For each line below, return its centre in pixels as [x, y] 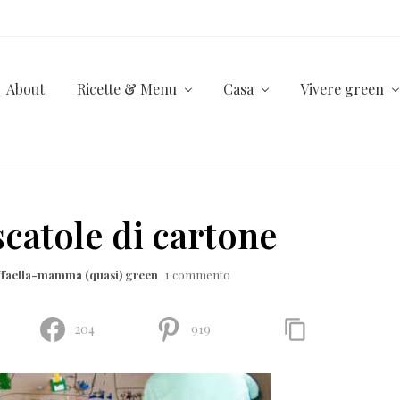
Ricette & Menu [127, 89]
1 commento [198, 274]
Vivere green [342, 89]
